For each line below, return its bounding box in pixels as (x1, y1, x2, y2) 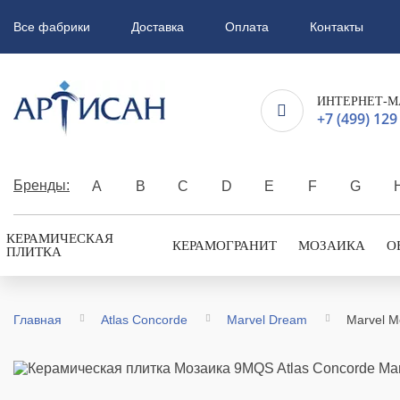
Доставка (131, 20, 184, 34)
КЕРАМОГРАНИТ (172, 237, 278, 253)
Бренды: (13, 177, 70, 193)
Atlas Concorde (101, 312, 187, 327)
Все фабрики (13, 20, 90, 34)
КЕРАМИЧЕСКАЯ (6, 231, 113, 246)
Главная (13, 312, 62, 327)
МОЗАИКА (298, 237, 366, 253)
